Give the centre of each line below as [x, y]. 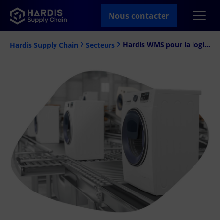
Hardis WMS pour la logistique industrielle [207, 44]
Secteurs [100, 45]
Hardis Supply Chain [44, 45]
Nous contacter [139, 16]
